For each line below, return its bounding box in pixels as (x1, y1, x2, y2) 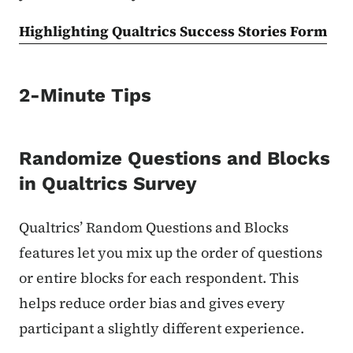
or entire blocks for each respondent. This (19, 268, 299, 288)
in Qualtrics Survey (19, 173, 197, 195)
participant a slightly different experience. (19, 318, 304, 339)
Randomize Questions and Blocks (19, 147, 330, 170)
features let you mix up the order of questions (19, 243, 322, 263)
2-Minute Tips (19, 84, 151, 107)
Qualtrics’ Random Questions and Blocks (19, 217, 288, 238)
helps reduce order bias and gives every (19, 293, 285, 314)
